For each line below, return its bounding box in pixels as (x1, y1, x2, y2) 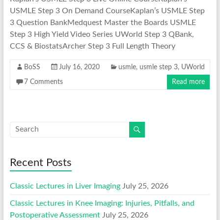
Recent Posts (9, 157, 72, 168)
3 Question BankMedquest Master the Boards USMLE (9, 18, 196, 27)
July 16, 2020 (58, 63, 100, 71)
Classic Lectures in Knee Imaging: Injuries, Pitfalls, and (9, 199, 194, 207)
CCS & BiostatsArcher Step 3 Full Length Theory (9, 42, 175, 50)
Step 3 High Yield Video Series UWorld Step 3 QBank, (9, 30, 194, 38)
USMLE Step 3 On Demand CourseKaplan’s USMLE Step (9, 6, 205, 15)
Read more (172, 78, 205, 85)
